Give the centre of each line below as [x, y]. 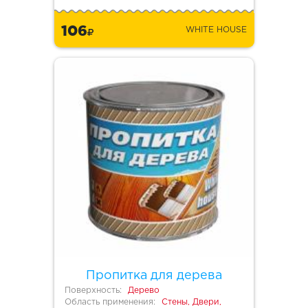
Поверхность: [93, 291]
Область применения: [110, 302]
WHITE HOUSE [216, 30]
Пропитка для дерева [154, 276]
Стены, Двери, [191, 302]
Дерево [144, 291]
